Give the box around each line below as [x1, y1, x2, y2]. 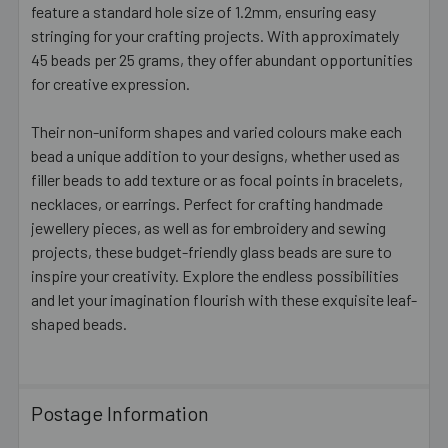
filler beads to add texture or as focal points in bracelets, [31, 169, 403, 189]
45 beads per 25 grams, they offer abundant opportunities [31, 49, 413, 69]
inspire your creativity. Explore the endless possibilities [31, 265, 399, 285]
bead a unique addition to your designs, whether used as [31, 145, 400, 165]
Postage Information [31, 400, 209, 425]
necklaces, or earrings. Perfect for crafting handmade [31, 193, 383, 213]
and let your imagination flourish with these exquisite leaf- [31, 289, 417, 309]
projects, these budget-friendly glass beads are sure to [31, 241, 392, 261]
